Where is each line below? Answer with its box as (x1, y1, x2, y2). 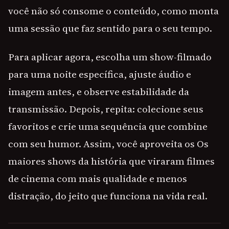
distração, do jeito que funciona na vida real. (8, 189, 208, 203)
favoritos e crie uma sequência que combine (8, 120, 208, 133)
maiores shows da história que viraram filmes (8, 154, 215, 168)
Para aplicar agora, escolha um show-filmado (8, 50, 212, 64)
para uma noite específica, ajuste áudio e (8, 67, 191, 81)
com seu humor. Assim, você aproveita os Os (8, 137, 209, 151)
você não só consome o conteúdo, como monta (8, 4, 219, 18)
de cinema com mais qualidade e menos (8, 172, 187, 186)
